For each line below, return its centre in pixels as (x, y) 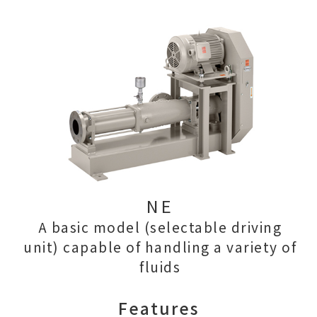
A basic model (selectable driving (160, 227)
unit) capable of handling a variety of (160, 247)
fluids (160, 266)
